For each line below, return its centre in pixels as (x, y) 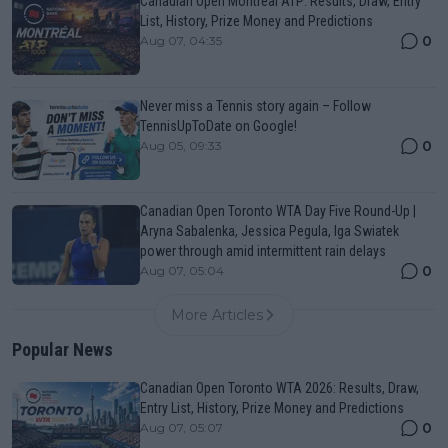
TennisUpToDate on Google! (218, 126)
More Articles (217, 315)
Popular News (62, 350)
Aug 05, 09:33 (181, 146)
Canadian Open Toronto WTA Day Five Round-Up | (278, 211)
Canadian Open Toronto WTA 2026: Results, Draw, (279, 388)
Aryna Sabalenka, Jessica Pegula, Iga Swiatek (269, 231)
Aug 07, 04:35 (181, 41)
